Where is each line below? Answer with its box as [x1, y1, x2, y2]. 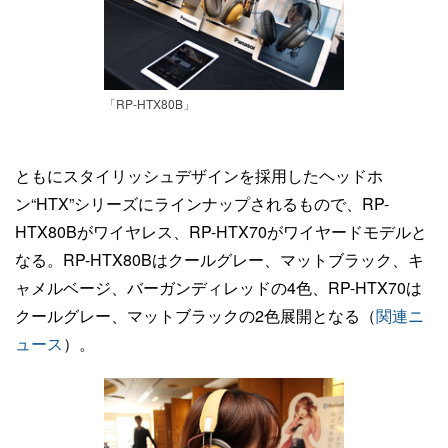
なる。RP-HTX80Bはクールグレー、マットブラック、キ [15, 248, 424, 271]
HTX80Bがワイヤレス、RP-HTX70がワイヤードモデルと [15, 220, 427, 243]
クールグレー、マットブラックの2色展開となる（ [15, 304, 376, 327]
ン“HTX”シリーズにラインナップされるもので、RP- [15, 192, 389, 215]
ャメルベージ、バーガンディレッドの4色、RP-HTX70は [15, 276, 422, 299]
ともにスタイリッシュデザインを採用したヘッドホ [15, 164, 383, 187]
